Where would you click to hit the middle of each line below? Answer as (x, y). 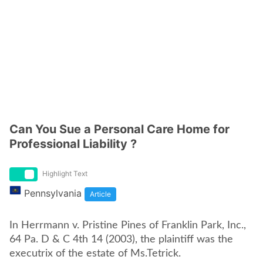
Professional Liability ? (73, 144)
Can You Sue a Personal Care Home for (119, 129)
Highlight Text (65, 173)
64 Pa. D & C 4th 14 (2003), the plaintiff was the (121, 240)
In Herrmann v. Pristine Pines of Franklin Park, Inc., (128, 225)
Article (100, 194)
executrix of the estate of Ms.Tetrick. (95, 254)
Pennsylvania (53, 193)
